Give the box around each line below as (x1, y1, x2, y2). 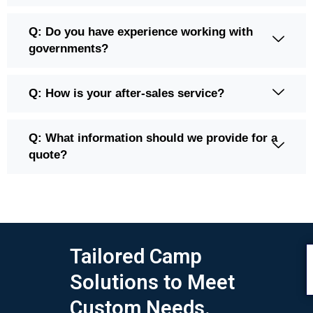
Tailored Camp (70, 245, 202, 269)
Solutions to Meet (70, 270, 235, 295)
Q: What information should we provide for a (29, 131, 277, 145)
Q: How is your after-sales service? (29, 87, 224, 101)
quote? (29, 148, 67, 162)
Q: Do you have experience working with (29, 25, 253, 39)
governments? (29, 42, 108, 56)
